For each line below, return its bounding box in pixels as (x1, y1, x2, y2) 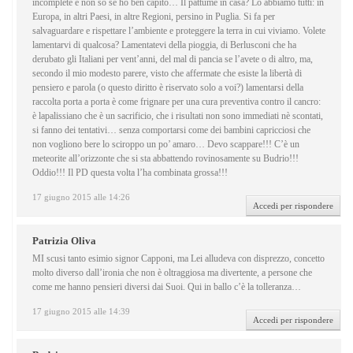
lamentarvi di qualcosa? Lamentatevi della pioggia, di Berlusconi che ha (32, 39, 296, 51)
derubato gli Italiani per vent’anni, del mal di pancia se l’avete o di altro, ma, (32, 54, 313, 65)
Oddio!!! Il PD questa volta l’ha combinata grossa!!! (32, 167, 228, 179)
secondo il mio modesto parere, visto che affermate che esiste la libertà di (32, 68, 302, 80)
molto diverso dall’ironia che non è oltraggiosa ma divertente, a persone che (32, 267, 312, 279)
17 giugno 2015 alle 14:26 (32, 192, 130, 203)
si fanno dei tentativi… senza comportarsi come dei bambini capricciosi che (32, 124, 310, 136)
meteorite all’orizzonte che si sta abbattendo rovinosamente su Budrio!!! (32, 153, 299, 165)
